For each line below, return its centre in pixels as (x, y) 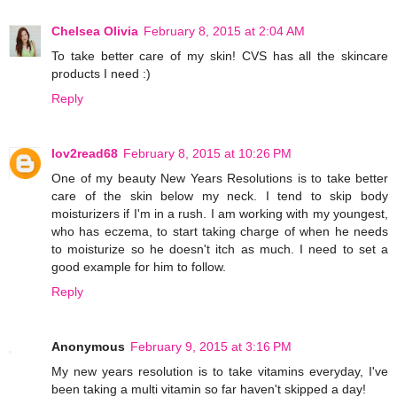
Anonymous (88, 346)
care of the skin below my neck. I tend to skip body (220, 195)
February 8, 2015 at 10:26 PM (207, 153)
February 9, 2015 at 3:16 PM (211, 346)
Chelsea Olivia (95, 31)
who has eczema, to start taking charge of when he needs (220, 231)
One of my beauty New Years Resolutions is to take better (220, 178)
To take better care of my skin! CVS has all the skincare (220, 55)
